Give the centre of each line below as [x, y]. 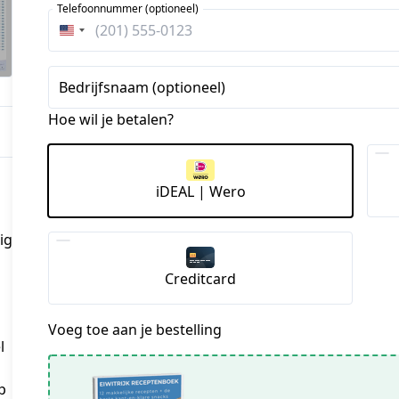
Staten [89, 57]
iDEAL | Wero [200, 192]
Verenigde [102, 36]
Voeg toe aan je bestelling [135, 330]
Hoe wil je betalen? [111, 119]
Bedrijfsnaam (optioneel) [142, 87]
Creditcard [200, 279]
